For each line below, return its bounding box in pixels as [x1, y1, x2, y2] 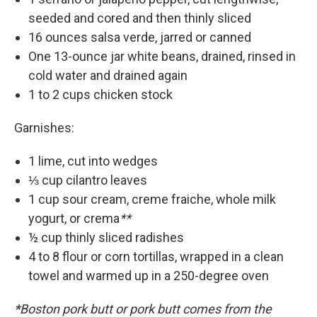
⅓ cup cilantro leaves [28, 173, 147, 188]
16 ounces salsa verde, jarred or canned [28, 30, 251, 45]
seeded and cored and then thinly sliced [28, 11, 251, 26]
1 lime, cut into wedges [28, 154, 158, 169]
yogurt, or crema [28, 211, 120, 226]
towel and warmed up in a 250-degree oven [28, 268, 269, 284]
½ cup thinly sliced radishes [28, 230, 184, 246]
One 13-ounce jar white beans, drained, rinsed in [28, 49, 296, 64]
